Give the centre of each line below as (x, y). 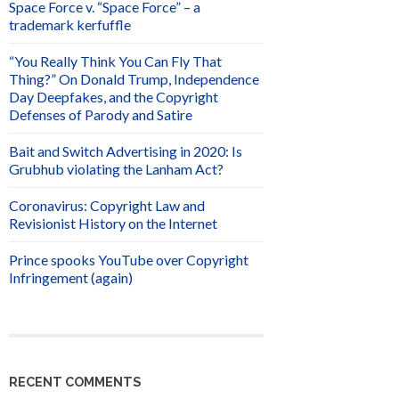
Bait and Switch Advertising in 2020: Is (126, 151)
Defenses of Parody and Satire (101, 115)
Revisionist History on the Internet (113, 224)
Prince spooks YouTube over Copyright (129, 260)
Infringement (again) (71, 278)
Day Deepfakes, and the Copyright (114, 97)
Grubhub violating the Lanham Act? (116, 169)
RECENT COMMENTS (75, 381)
